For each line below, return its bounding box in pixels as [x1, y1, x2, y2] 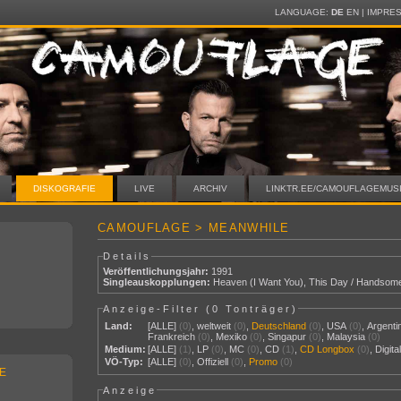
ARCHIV [193, 183, 227, 193]
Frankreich [148, 331, 196, 343]
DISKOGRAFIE [33, 183, 96, 193]
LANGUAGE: [274, 7, 331, 17]
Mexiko [216, 331, 248, 343]
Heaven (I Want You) [213, 277, 304, 288]
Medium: [105, 344, 147, 355]
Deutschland [252, 320, 307, 332]
